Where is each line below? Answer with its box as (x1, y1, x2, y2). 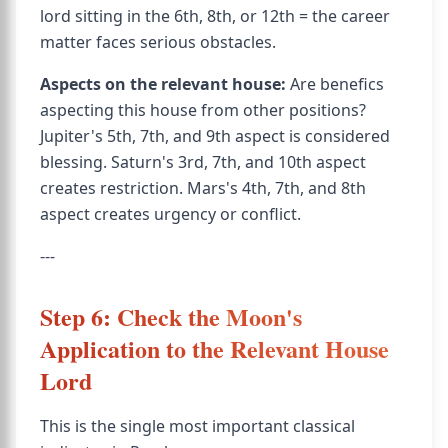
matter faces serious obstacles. (40, 31, 276, 53)
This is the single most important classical (40, 415, 355, 437)
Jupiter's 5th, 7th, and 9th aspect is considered (40, 125, 390, 147)
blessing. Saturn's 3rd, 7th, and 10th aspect (40, 151, 366, 173)
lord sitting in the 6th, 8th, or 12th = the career (40, 5, 390, 27)
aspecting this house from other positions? (40, 99, 366, 121)
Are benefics (286, 73, 384, 95)
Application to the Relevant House (40, 331, 389, 366)
